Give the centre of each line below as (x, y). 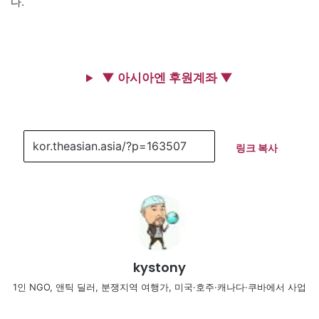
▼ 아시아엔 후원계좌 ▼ (166, 78)
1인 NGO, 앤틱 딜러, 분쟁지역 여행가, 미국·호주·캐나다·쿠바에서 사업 (159, 287)
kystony (159, 268)
